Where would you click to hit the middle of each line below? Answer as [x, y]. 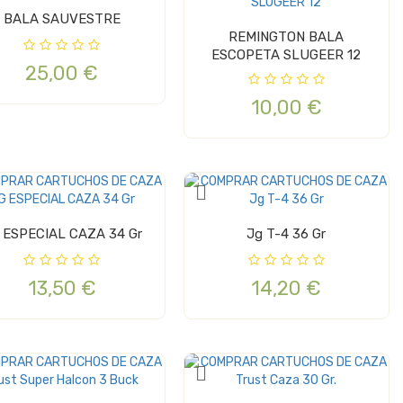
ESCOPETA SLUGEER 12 [287, 55]
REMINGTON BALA [287, 37]
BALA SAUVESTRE [62, 19]
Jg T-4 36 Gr [309, 234]
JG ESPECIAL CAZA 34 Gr [72, 234]
